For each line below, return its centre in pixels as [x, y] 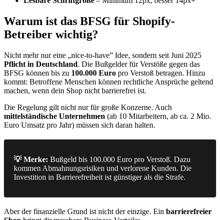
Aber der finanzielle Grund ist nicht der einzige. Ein [85, 212]
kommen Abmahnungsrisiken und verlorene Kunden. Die [103, 168]
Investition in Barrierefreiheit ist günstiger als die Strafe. [100, 177]
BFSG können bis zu [38, 73]
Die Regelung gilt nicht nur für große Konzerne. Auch [88, 108]
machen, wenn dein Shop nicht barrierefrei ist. [75, 91]
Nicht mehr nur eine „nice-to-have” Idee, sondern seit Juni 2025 [103, 55]
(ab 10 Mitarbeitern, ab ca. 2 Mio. [158, 116]
